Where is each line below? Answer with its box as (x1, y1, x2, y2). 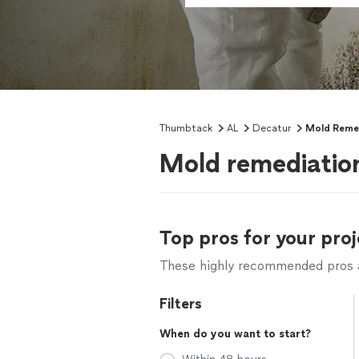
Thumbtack (159, 123, 212, 134)
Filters (159, 295, 202, 313)
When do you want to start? (159, 327, 311, 341)
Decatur (252, 123, 291, 134)
